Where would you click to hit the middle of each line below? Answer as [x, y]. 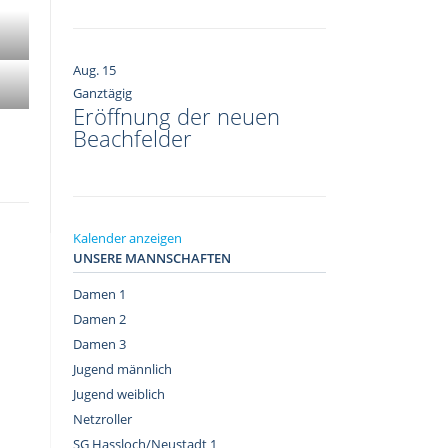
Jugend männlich [122, 369]
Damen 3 [99, 344]
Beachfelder [132, 137]
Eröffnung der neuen [176, 115]
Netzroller [102, 419]
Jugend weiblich [119, 394]
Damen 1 [99, 294]
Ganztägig [102, 92]
